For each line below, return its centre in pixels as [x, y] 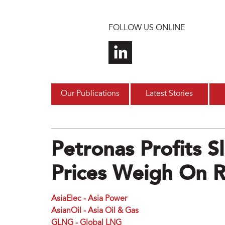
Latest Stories [169, 94]
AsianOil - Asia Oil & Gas [95, 211]
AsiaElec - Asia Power [89, 199]
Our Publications [90, 94]
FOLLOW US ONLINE [146, 28]
